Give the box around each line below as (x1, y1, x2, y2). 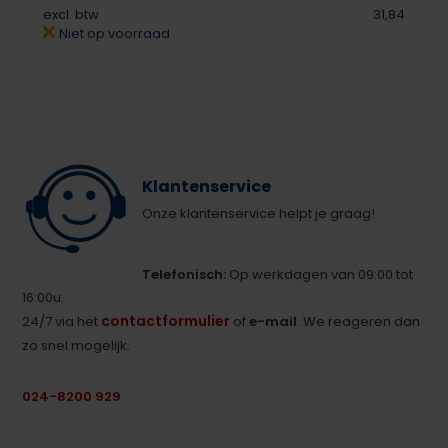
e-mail (249, 311, 298, 331)
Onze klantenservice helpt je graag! (142, 203, 376, 223)
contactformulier (101, 310, 231, 331)
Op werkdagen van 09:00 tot (226, 264, 414, 284)
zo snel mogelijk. (22, 335, 131, 355)
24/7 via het (22, 311, 102, 331)
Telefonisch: (142, 264, 227, 284)
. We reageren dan (297, 311, 421, 331)
